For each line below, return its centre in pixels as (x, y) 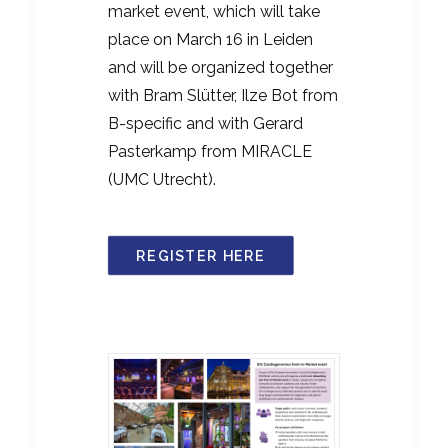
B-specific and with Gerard (205, 124)
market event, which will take (214, 12)
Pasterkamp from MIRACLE (210, 152)
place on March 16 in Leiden (210, 40)
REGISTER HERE (201, 256)
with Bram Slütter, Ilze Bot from (223, 96)
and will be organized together (220, 68)
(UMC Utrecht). (162, 180)
